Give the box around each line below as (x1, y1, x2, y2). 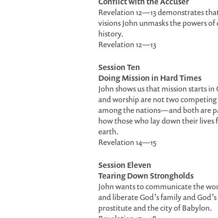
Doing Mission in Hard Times (98, 73, 201, 83)
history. (98, 28, 124, 39)
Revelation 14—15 (98, 137, 156, 147)
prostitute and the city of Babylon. (98, 202, 212, 213)
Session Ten (98, 62, 140, 73)
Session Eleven (98, 160, 151, 170)
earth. (98, 126, 119, 137)
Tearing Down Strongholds (98, 170, 194, 181)
